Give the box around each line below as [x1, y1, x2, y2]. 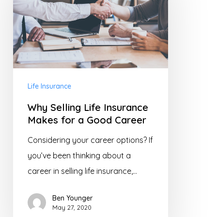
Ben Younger [52, 193, 93, 202]
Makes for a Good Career [27, 113, 146, 126]
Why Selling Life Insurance [27, 101, 148, 113]
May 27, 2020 [52, 203, 92, 211]
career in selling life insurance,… [27, 166, 137, 176]
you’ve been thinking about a [27, 150, 131, 160]
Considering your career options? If [27, 135, 153, 145]
